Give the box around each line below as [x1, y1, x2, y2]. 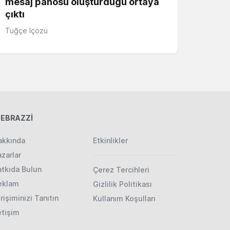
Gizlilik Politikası [93, 179, 152, 188]
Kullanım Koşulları [93, 194, 156, 203]
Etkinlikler [93, 136, 128, 145]
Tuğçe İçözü [5, 26, 48, 35]
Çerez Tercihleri [93, 165, 149, 174]
